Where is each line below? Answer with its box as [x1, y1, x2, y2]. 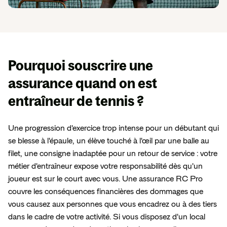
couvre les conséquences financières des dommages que [8, 187, 203, 196]
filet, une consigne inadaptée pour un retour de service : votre [8, 149, 217, 158]
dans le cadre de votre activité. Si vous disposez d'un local [8, 212, 205, 221]
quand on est [73, 74, 157, 91]
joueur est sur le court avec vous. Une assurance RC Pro [8, 174, 203, 183]
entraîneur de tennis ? [8, 92, 144, 109]
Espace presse [18, 10, 68, 18]
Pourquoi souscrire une [8, 57, 153, 73]
